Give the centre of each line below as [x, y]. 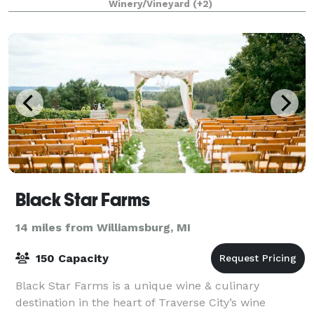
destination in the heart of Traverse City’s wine [141, 302]
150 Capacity [70, 258]
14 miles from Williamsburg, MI [103, 227]
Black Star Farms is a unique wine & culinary [137, 285]
